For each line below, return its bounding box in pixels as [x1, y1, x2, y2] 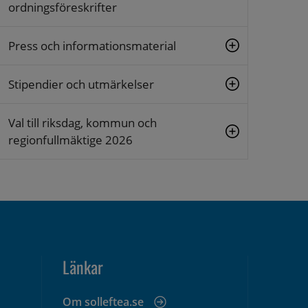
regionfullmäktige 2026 [8, 131, 133, 148]
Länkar [63, 254, 103, 279]
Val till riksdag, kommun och [8, 114, 157, 131]
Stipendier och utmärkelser [8, 76, 154, 92]
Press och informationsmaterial [8, 37, 176, 54]
